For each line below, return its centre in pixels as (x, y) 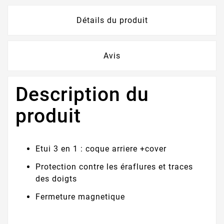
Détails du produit (112, 20)
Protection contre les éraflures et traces (114, 166)
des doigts (56, 178)
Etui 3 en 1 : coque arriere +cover (101, 148)
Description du (82, 95)
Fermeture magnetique (80, 196)
